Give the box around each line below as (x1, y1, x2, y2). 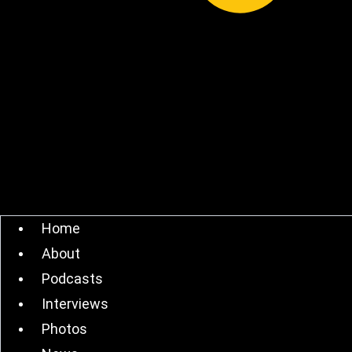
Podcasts (42, 270, 103, 287)
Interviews (42, 295, 108, 312)
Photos (42, 321, 87, 337)
